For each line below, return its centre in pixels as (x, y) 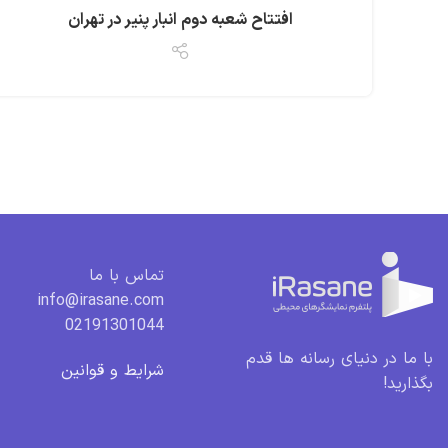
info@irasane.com (101, 301)
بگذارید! (407, 383)
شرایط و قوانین (113, 371)
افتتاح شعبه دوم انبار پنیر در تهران (180, 19)
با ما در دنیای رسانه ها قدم (339, 358)
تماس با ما (127, 276)
